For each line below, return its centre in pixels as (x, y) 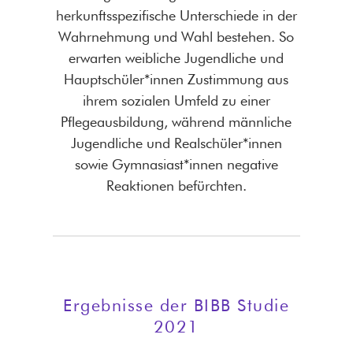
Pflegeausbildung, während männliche (176, 121)
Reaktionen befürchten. (176, 185)
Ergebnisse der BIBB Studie (176, 305)
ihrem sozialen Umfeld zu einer (176, 100)
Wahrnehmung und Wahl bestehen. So (176, 36)
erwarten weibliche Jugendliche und (176, 58)
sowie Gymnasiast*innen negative (176, 164)
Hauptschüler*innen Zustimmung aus (176, 79)
